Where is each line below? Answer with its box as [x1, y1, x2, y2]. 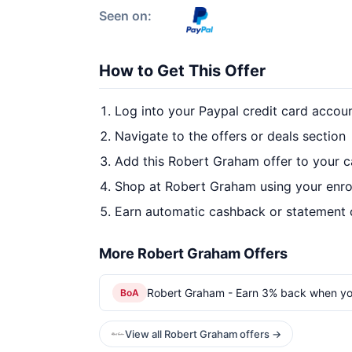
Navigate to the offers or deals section [115, 128, 346, 144]
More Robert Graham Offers [99, 245, 288, 262]
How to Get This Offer [99, 61, 266, 80]
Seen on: [99, 8, 152, 24]
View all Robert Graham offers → [125, 328, 281, 340]
